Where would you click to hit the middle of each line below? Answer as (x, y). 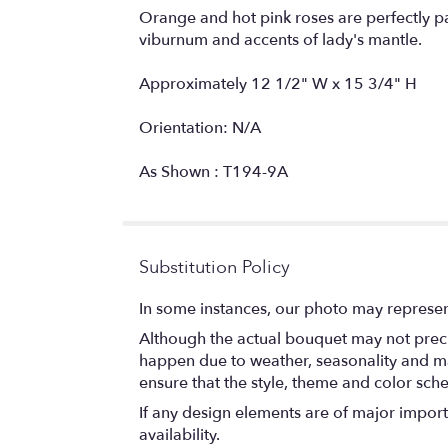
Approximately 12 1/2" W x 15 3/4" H (278, 84)
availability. (179, 435)
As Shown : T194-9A (213, 172)
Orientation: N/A (200, 128)
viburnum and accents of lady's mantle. (280, 40)
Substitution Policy (214, 267)
